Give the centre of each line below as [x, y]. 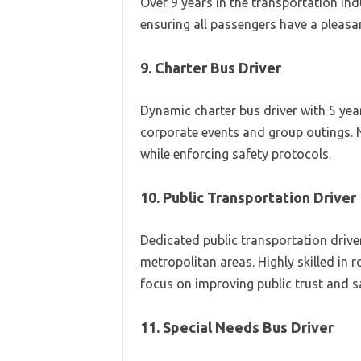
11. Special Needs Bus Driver [237, 327]
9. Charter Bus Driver [210, 68]
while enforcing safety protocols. [235, 154]
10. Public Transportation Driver [248, 197]
